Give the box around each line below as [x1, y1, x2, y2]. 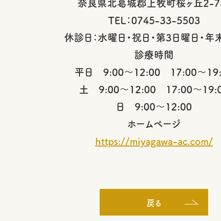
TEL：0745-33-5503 [108, 13, 200, 27]
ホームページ [127, 116, 181, 131]
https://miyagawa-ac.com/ [95, 134, 213, 148]
